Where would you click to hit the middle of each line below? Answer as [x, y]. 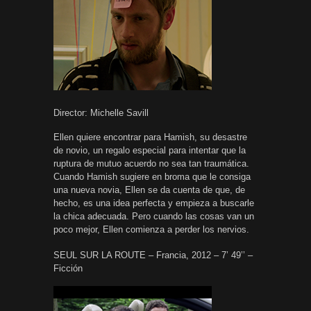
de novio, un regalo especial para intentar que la [150, 150]
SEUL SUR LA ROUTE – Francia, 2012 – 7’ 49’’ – [153, 255]
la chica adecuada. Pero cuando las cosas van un [154, 216]
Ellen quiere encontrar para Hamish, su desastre [150, 137]
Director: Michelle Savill [101, 112]
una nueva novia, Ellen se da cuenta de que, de [149, 190]
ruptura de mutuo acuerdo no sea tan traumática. [151, 163]
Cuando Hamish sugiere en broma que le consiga [152, 176]
